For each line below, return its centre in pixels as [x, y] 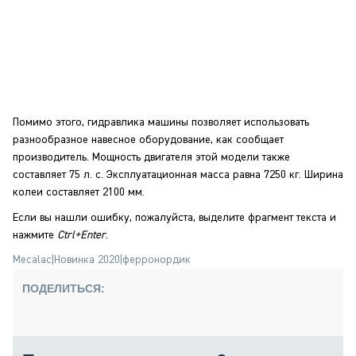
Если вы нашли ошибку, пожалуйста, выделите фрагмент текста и [174, 218]
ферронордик [157, 260]
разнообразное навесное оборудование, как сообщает [148, 140]
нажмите [35, 235]
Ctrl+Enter [81, 235]
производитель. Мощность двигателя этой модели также [151, 157]
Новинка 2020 [87, 260]
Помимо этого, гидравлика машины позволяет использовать [161, 122]
